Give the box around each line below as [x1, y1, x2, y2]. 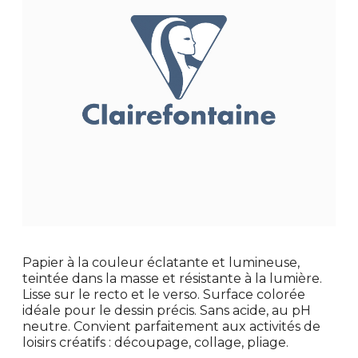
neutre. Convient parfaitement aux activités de [22, 318, 321, 334]
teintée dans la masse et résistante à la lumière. [22, 270, 323, 286]
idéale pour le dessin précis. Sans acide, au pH [22, 302, 312, 318]
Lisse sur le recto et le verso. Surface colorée [22, 286, 306, 302]
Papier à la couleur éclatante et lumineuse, [22, 254, 300, 270]
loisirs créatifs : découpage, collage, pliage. [22, 334, 289, 350]
